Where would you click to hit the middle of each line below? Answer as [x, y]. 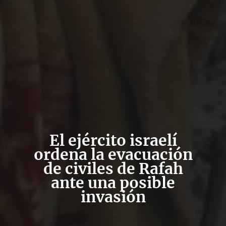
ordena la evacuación [113, 154]
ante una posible [113, 182]
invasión [113, 196]
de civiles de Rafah [113, 168]
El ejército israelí [113, 140]
